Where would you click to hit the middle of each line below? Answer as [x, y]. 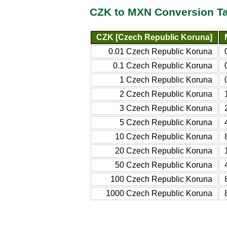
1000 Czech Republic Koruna [159, 193]
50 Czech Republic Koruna [164, 165]
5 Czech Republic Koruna [166, 122]
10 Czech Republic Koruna [164, 136]
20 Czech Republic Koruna [164, 150]
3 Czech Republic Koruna [166, 108]
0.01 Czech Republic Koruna [160, 51]
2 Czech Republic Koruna [166, 94]
